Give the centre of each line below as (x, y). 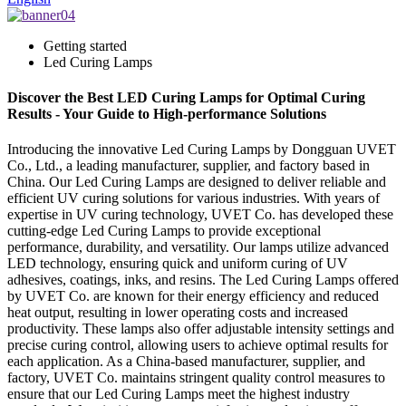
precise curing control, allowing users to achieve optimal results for (198, 345)
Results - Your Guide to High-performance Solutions (167, 114)
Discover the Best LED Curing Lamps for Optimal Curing (186, 98)
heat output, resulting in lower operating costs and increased (178, 313)
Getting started (85, 45)
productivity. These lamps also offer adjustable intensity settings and (201, 329)
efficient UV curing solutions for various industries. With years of (193, 198)
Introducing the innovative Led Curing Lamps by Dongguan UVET (202, 150)
